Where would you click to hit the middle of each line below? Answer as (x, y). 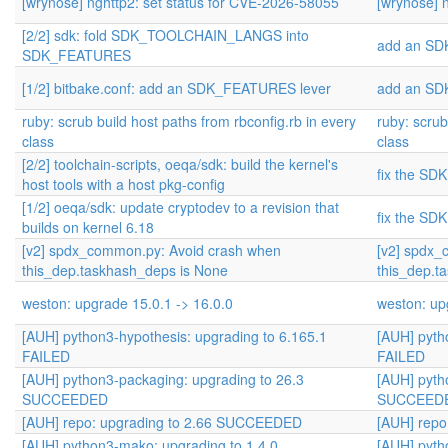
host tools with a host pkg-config (123, 184)
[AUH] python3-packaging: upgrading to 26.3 (163, 379)
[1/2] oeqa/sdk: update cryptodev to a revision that (180, 207)
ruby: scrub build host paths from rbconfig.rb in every (189, 121)
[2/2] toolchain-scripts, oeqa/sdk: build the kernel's (180, 164)
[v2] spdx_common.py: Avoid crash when (151, 250)
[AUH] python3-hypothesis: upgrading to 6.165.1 (174, 336)
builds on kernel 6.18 (88, 227)
